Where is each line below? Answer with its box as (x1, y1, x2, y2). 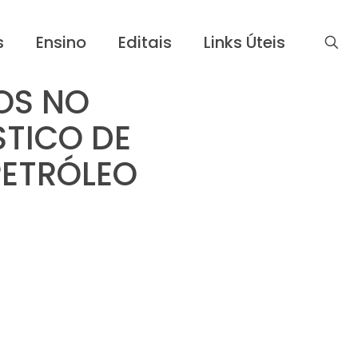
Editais (118, 30, 172, 54)
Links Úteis (204, 30, 285, 54)
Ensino (36, 30, 86, 54)
